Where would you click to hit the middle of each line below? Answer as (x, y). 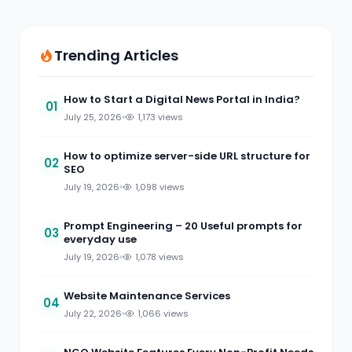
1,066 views (163, 313)
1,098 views (160, 187)
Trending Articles (116, 55)
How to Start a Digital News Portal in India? (182, 99)
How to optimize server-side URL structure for (187, 156)
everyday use (100, 239)
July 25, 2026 (93, 117)
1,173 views (160, 117)
